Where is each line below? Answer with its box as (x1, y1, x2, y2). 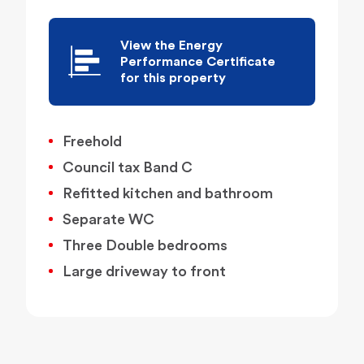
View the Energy (120, 39, 223, 53)
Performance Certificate (120, 55, 275, 69)
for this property (120, 71, 226, 85)
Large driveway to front (63, 264, 226, 279)
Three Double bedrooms (63, 238, 227, 253)
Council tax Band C (63, 160, 193, 175)
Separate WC (63, 212, 154, 227)
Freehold (63, 134, 122, 149)
